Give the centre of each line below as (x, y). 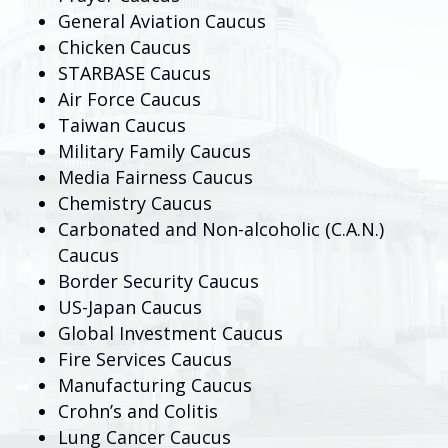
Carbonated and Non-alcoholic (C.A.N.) (221, 228)
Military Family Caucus (154, 150)
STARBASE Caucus (134, 72)
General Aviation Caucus (162, 20)
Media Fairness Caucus (155, 176)
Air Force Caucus (129, 98)
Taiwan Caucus (122, 124)
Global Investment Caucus (170, 332)
